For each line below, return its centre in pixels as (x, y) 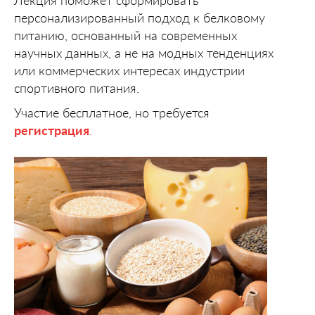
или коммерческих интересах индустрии (129, 70)
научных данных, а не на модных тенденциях (144, 53)
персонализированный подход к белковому (140, 18)
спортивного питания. (77, 88)
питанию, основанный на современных (126, 35)
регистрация (52, 130)
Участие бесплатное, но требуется (112, 112)
